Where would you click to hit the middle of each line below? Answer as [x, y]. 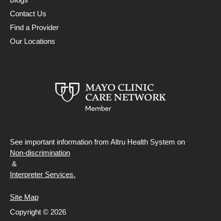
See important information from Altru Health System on [98, 142]
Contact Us [28, 13]
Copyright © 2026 [38, 212]
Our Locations [33, 41]
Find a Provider [34, 27]
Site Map [24, 197]
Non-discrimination [40, 152]
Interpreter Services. [43, 174]
